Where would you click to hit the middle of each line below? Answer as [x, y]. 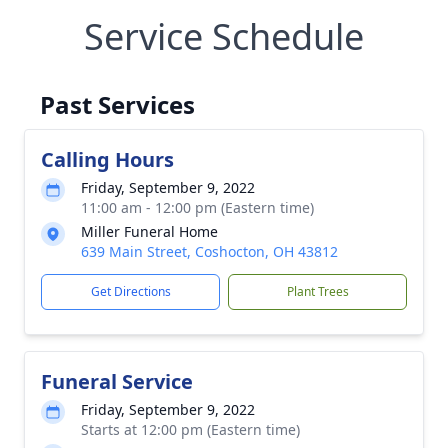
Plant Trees [317, 291]
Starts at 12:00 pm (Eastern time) [190, 429]
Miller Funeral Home [149, 231]
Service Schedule [224, 36]
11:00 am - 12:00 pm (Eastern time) [197, 207]
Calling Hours [107, 159]
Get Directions [130, 291]
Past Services [117, 104]
